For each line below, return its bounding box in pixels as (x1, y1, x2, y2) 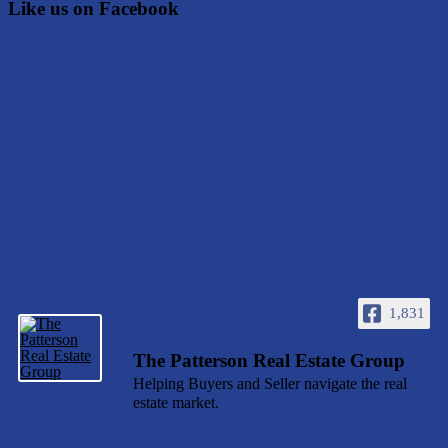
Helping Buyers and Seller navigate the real (133, 374, 407, 392)
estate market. (133, 393, 219, 411)
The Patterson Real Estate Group (133, 349, 405, 371)
